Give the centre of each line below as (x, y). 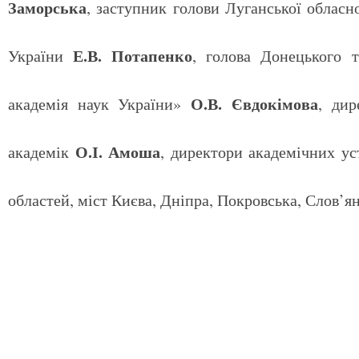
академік (42, 152)
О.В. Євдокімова (254, 104)
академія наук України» (100, 104)
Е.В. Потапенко (133, 56)
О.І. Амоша (118, 152)
